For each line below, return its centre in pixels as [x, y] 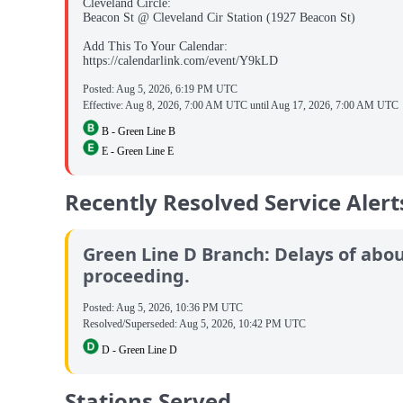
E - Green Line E [136, 151]
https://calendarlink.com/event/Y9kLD [180, 61]
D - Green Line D [138, 349]
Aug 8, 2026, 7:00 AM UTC [186, 106]
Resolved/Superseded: [131, 324]
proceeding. [136, 276]
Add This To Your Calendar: [155, 47]
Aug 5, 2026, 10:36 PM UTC [179, 308]
